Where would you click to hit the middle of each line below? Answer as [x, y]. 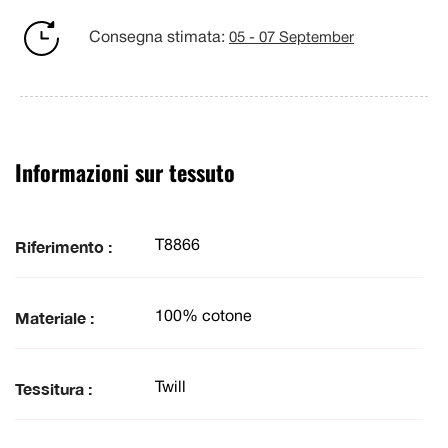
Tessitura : [53, 388]
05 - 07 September [291, 38]
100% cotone [203, 317]
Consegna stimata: [159, 38]
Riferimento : [63, 246]
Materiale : [54, 317]
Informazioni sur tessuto [125, 171]
